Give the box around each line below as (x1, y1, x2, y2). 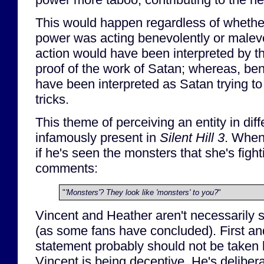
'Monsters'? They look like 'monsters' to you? (65, 187, 218, 197)
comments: (35, 161, 98, 176)
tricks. (35, 91, 69, 107)
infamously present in (35, 130, 160, 146)
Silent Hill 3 (160, 130, 225, 146)
